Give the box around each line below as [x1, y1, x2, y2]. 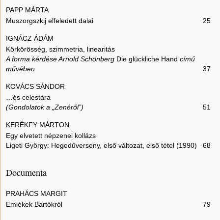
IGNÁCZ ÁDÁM [6, 34, 54, 43]
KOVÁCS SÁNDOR [6, 82, 65, 91]
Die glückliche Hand [116, 55, 178, 63]
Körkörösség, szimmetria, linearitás [6, 45, 115, 54]
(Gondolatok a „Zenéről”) [6, 103, 83, 111]
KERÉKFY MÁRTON [6, 121, 69, 129]
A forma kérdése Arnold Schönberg [6, 55, 116, 63]
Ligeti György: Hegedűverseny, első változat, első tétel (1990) [6, 141, 197, 150]
